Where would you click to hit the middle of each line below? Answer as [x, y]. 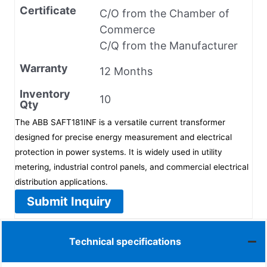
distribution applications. [61, 181]
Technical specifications [125, 242]
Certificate [48, 10]
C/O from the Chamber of [164, 13]
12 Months [126, 71]
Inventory [45, 94]
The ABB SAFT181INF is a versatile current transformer [120, 122]
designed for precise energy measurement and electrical [123, 137]
